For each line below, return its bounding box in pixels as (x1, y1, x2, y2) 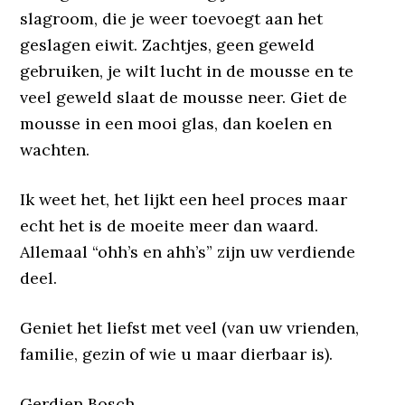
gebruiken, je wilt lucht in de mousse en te (20, 61, 354, 81)
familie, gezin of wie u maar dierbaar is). (20, 344, 334, 364)
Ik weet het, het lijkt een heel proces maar (20, 189, 348, 210)
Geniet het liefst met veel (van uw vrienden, (20, 317, 360, 338)
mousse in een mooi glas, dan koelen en (20, 113, 333, 134)
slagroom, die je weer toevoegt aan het (20, 8, 324, 29)
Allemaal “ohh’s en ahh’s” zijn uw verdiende (20, 241, 356, 262)
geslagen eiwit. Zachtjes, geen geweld (20, 34, 316, 55)
